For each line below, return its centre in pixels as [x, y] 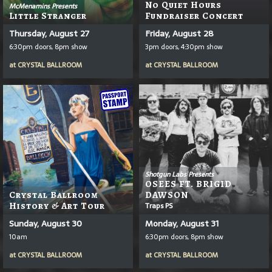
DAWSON [167, 195]
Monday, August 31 [182, 223]
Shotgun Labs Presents [179, 174]
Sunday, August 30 [46, 223]
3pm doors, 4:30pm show [184, 46]
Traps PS [159, 206]
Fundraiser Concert [194, 15]
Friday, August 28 [179, 33]
